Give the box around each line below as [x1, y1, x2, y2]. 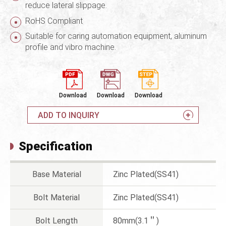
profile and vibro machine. [25, 42, 116, 52]
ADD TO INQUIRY [38, 110, 100, 121]
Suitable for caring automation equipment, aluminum [25, 31, 207, 41]
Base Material [32, 169, 81, 180]
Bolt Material [33, 193, 80, 203]
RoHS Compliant [25, 16, 83, 26]
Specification [19, 139, 92, 153]
